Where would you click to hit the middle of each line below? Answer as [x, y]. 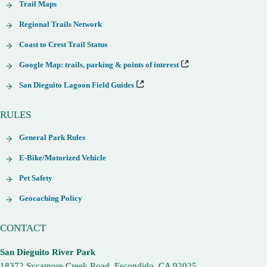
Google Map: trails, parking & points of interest [100, 65]
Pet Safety [36, 178]
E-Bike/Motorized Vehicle [63, 158]
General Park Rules [52, 137]
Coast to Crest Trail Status [63, 44]
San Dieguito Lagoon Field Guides [78, 85]
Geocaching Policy [51, 198]
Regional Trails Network [61, 24]
